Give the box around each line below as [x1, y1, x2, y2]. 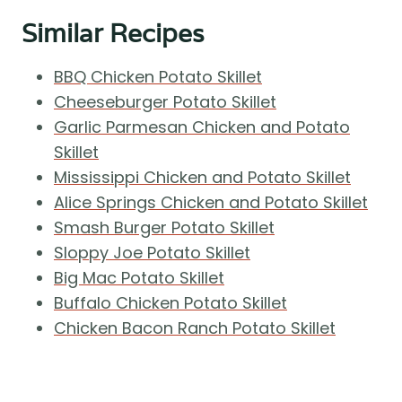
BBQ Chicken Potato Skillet [54, 66, 262, 89]
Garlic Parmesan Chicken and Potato [54, 116, 350, 139]
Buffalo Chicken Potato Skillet [54, 292, 287, 315]
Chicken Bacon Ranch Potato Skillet [54, 317, 336, 340]
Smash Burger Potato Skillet [54, 216, 275, 240]
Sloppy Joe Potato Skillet [54, 241, 250, 265]
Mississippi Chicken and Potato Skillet [54, 166, 351, 189]
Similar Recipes [22, 17, 204, 50]
